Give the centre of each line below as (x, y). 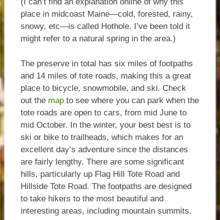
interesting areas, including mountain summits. (106, 211)
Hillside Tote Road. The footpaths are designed (106, 186)
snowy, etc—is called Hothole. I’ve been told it (105, 27)
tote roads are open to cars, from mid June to (103, 112)
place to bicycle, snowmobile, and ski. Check (103, 88)
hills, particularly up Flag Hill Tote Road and (100, 174)
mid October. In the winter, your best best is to (105, 125)
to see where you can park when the (131, 100)
